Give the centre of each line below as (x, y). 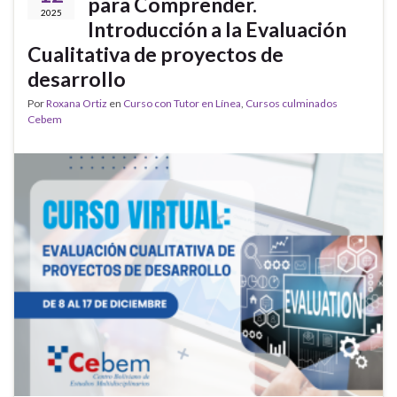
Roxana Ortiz (77, 103)
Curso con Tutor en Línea (182, 103)
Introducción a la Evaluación (217, 29)
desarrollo (77, 78)
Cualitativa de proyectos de (156, 54)
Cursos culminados (292, 103)
